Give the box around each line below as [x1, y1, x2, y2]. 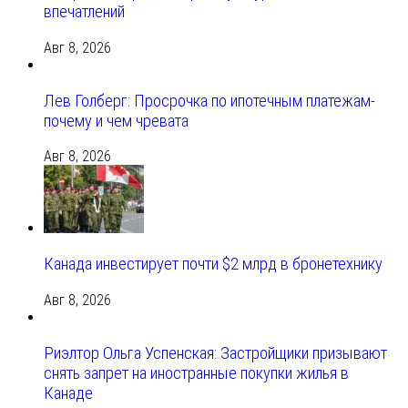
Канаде [44, 382, 93, 403]
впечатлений [44, 2, 125, 23]
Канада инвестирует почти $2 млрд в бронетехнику [44, 254, 382, 275]
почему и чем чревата [44, 110, 189, 131]
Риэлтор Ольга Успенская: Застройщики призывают [44, 342, 387, 363]
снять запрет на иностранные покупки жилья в [44, 362, 349, 383]
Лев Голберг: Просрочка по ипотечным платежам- [44, 90, 375, 111]
